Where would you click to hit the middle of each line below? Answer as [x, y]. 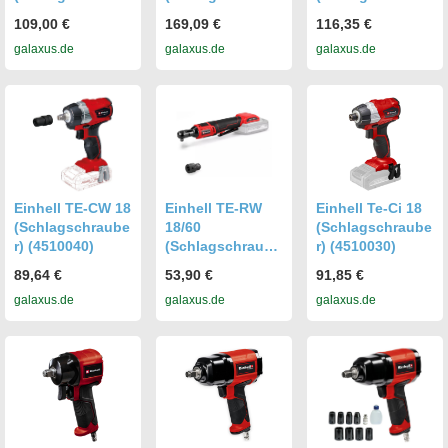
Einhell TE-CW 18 [72, 207]
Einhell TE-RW [213, 207]
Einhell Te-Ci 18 [369, 207]
